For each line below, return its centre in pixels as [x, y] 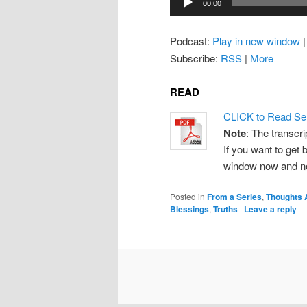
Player [184, 13]
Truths [225, 209]
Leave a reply [270, 209]
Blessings [189, 209]
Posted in [187, 197]
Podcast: [191, 41]
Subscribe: [195, 58]
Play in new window [256, 41]
